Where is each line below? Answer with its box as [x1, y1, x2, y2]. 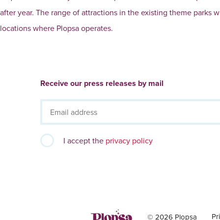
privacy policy [106, 135, 153, 146]
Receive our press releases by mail [40, 77, 164, 89]
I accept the [63, 135, 106, 146]
